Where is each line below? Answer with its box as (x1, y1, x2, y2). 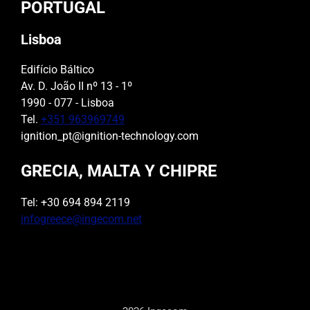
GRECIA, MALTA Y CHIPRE (21, 161, 217, 181)
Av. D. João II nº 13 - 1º (21, 80, 132, 93)
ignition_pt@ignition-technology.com (21, 129, 199, 143)
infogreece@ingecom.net (21, 212, 142, 226)
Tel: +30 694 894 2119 (21, 196, 130, 210)
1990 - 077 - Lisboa (21, 96, 114, 110)
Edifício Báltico (21, 63, 94, 77)
